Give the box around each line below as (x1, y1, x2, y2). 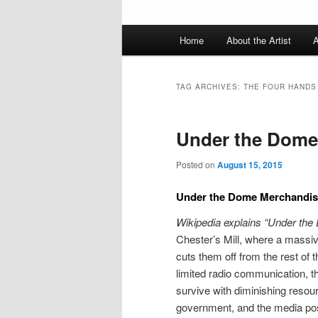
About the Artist (226, 33, 291, 48)
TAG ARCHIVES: (176, 81, 243, 92)
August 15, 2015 (217, 158, 283, 171)
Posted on (176, 158, 217, 170)
